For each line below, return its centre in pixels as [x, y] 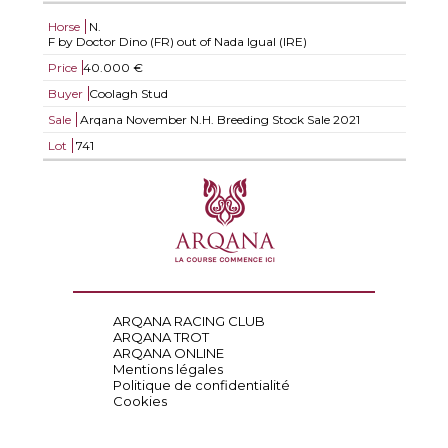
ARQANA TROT [160, 337]
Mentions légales [167, 369]
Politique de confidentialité [201, 385]
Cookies [139, 401]
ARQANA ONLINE [168, 353]
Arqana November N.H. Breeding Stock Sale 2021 [218, 119]
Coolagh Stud [128, 93]
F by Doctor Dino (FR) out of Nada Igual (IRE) [177, 41]
